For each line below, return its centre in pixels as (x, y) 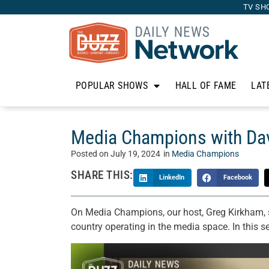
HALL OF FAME (206, 86)
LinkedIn (172, 177)
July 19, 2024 (135, 154)
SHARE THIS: (102, 175)
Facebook (237, 177)
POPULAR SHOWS (112, 86)
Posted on (91, 154)
